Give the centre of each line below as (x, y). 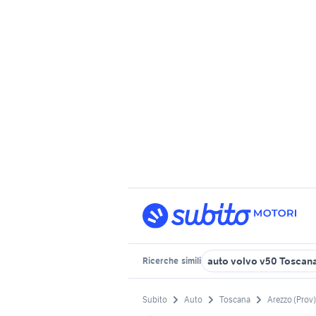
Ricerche (161, 261)
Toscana (235, 300)
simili (190, 261)
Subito (155, 300)
